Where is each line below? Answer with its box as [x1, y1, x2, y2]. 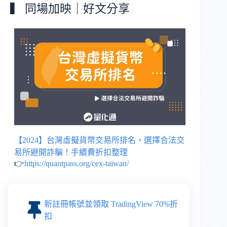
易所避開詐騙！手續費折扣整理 [14, 147, 128, 157]
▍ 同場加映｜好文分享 [10, 3, 130, 16]
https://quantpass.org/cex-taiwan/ [24, 159, 129, 168]
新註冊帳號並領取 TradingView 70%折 [44, 199, 178, 208]
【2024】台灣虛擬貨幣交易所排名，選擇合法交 [14, 135, 184, 144]
